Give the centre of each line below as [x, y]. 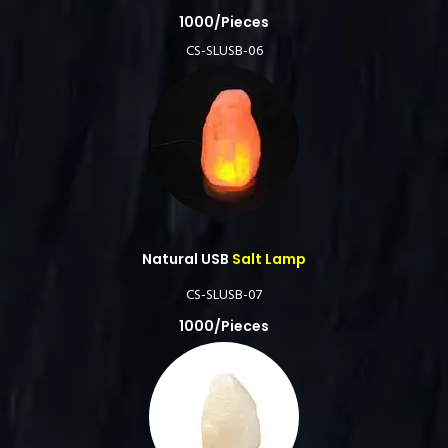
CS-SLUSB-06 [224, 51]
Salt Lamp [267, 259]
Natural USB [185, 259]
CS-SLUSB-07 [224, 295]
